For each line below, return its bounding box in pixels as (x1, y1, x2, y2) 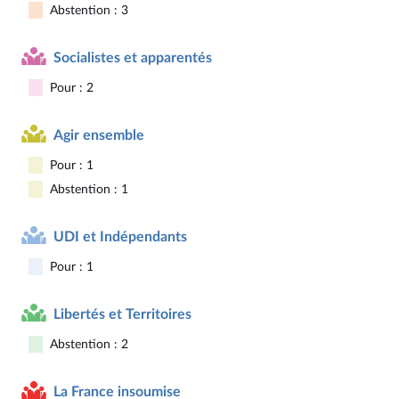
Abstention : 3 (50, 4, 128, 17)
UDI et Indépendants (53, 229, 187, 244)
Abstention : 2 (50, 338, 128, 351)
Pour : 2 (50, 81, 94, 94)
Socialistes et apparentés (53, 50, 212, 65)
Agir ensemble (53, 127, 144, 142)
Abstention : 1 (50, 183, 128, 196)
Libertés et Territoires (53, 306, 191, 322)
